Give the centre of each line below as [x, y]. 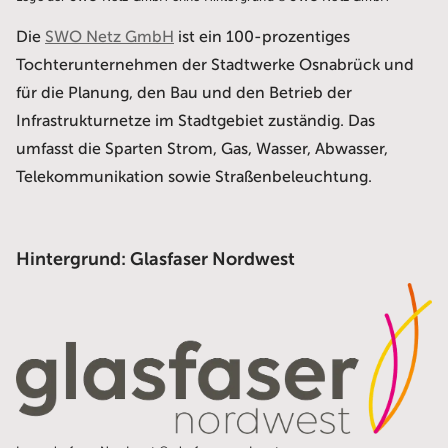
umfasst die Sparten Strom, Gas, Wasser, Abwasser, [202, 149]
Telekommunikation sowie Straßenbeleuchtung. [194, 177]
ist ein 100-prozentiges [262, 37]
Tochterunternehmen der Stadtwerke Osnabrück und [215, 65]
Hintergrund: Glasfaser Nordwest [155, 259]
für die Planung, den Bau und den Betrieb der [184, 93]
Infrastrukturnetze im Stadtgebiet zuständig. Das [195, 121]
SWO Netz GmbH [109, 37]
